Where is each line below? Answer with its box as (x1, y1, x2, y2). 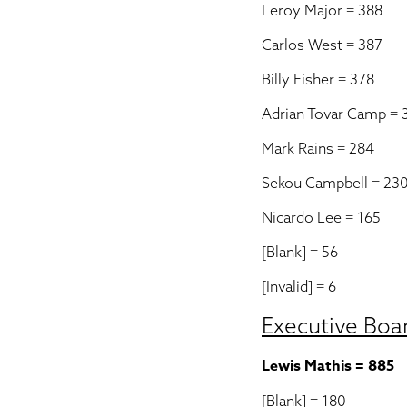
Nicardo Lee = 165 (262, 208, 381, 226)
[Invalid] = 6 (262, 277, 336, 295)
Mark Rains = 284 (262, 139, 374, 157)
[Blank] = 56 (262, 243, 338, 261)
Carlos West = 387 (262, 35, 382, 54)
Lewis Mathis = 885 (262, 355, 394, 377)
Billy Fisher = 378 (262, 70, 374, 88)
